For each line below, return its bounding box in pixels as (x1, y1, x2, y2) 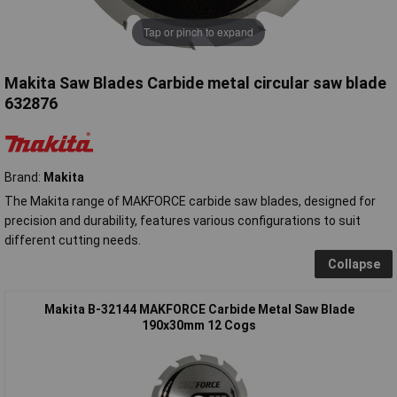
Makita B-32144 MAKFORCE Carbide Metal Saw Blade (43, 301, 354, 316)
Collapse (327, 256, 380, 271)
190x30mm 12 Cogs (142, 317, 256, 332)
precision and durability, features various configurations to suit (4, 213, 361, 228)
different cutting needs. (4, 232, 141, 247)
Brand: (4, 169, 43, 184)
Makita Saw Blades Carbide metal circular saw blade (4, 73, 386, 92)
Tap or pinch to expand (144, 24, 253, 40)
